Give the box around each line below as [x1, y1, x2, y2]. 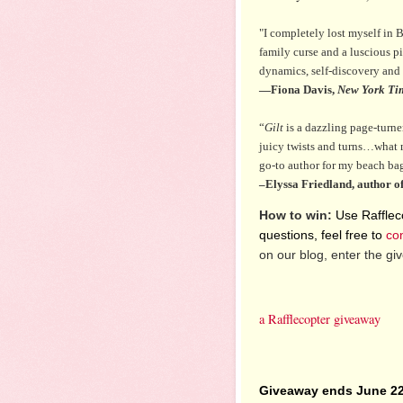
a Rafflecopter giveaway [259, 310, 381, 328]
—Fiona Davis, [259, 82, 337, 96]
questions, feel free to [259, 228, 386, 243]
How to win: [259, 208, 332, 223]
